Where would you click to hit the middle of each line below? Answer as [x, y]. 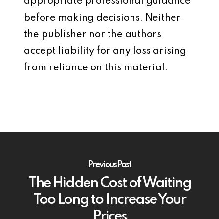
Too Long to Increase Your [109, 200]
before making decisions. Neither [102, 18]
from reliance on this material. [96, 68]
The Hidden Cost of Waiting [109, 183]
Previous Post [109, 164]
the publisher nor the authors [93, 35]
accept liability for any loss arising [105, 51]
